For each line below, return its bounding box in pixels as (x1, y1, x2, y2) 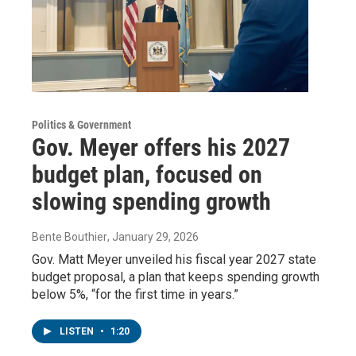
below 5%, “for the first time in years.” (32, 287, 238, 303)
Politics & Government (32, 118, 131, 132)
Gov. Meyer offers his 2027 (32, 133, 290, 162)
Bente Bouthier (32, 230, 107, 244)
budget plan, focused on (32, 161, 262, 189)
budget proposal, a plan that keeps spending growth (32, 269, 319, 285)
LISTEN (60, 326, 96, 338)
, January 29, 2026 (107, 230, 199, 244)
